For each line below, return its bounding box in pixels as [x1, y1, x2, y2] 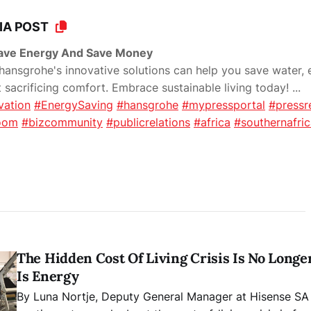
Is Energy [17, 267, 79, 285]
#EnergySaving [34, 98, 113, 112]
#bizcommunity [22, 115, 103, 130]
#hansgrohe [117, 98, 178, 112]
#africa [194, 115, 230, 130]
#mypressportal [182, 98, 265, 112]
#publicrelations [106, 115, 190, 130]
